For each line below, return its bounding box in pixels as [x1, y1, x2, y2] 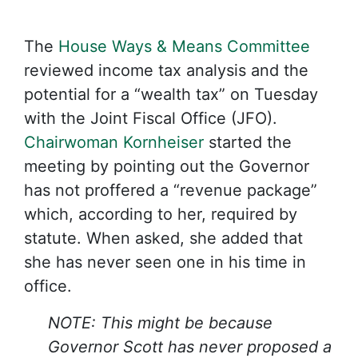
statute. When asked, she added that [24, 229, 303, 248]
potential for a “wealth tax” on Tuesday [24, 85, 318, 104]
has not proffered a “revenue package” [24, 181, 317, 200]
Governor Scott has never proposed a [48, 337, 332, 356]
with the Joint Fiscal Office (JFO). [24, 109, 277, 128]
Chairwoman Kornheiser [24, 133, 204, 152]
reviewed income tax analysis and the [24, 61, 308, 80]
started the [204, 133, 292, 152]
